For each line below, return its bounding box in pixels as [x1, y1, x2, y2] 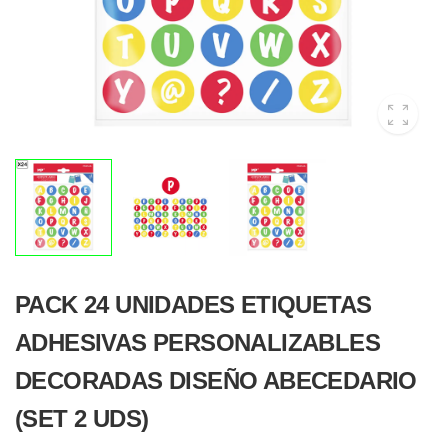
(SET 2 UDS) [15, 405, 149, 432]
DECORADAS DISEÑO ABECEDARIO [15, 367, 417, 394]
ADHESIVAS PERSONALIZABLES [15, 329, 380, 356]
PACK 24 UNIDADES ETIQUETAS [15, 291, 372, 318]
